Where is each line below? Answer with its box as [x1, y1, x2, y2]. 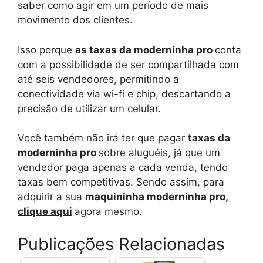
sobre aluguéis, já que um [99, 147, 220, 159]
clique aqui [18, 205, 72, 217]
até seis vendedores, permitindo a [18, 73, 179, 85]
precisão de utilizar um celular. [18, 102, 161, 114]
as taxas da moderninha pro [75, 43, 215, 56]
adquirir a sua [18, 191, 85, 203]
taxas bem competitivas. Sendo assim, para [18, 176, 224, 188]
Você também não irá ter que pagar [18, 132, 188, 144]
